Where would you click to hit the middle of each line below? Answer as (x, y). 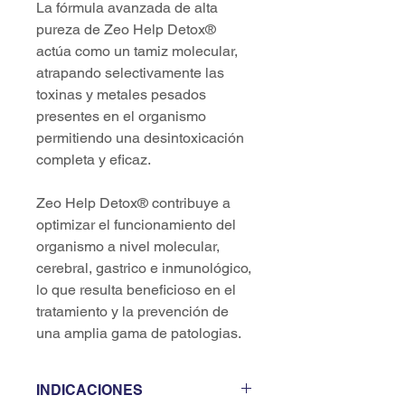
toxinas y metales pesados (121, 94)
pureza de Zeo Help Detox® (126, 29)
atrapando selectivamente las (130, 73)
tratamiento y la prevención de (132, 311)
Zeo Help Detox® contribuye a (133, 203)
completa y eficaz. (94, 160)
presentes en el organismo (121, 116)
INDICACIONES (89, 390)
